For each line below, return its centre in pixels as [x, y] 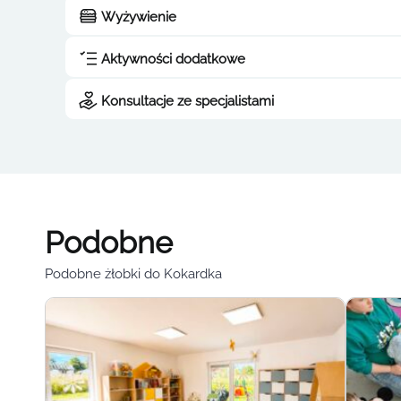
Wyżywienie [139, 17]
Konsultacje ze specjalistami [188, 101]
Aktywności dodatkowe [173, 59]
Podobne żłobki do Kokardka [133, 273]
